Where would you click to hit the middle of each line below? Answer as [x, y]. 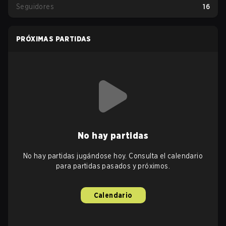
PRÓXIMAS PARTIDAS [54, 39]
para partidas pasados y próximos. [113, 166]
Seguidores [35, 7]
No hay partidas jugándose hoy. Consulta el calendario [113, 156]
